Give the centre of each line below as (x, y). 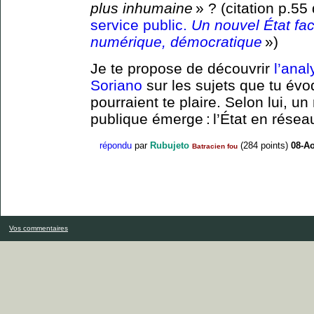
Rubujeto (170, 145)
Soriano (116, 85)
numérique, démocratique (176, 41)
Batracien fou (215, 146)
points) (273, 145)
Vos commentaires (39, 228)
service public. (141, 25)
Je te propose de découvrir (182, 68)
